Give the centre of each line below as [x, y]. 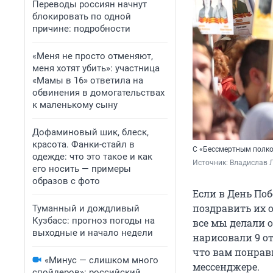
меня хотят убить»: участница [96, 68]
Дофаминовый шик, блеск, [90, 132]
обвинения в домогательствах [98, 93]
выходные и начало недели [93, 233]
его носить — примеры [82, 169]
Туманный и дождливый [86, 208]
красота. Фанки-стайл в [83, 144]
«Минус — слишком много [101, 260]
